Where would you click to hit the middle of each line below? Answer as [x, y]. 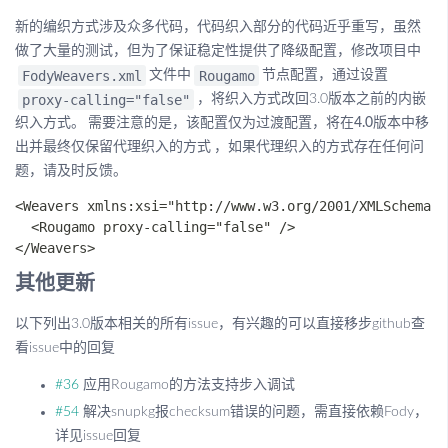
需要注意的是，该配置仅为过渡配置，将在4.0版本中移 [258, 123]
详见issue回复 [98, 436]
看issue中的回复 [65, 348]
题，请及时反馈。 [71, 171]
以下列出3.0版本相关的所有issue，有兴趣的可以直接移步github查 [220, 324]
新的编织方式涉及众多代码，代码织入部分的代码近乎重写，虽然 [218, 27]
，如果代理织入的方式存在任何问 [319, 147]
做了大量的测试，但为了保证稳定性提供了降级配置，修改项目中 [218, 51]
